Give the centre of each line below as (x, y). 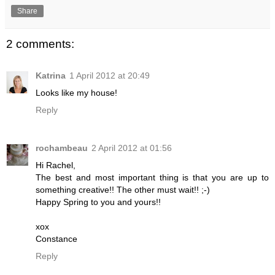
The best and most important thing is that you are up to (152, 178)
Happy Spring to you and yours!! (98, 202)
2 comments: (40, 44)
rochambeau (62, 148)
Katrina (51, 76)
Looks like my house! (76, 93)
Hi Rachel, (56, 165)
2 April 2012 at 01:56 (132, 148)
